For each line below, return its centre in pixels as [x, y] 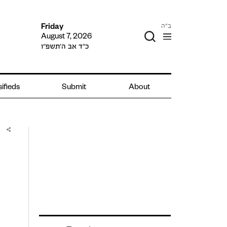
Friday [52, 27]
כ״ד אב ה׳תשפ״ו [65, 46]
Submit [74, 88]
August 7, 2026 [66, 37]
